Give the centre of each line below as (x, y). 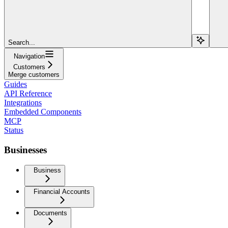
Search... (22, 42)
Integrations (23, 102)
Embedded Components (43, 111)
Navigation (29, 56)
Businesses (25, 150)
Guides (16, 84)
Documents (50, 213)
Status (14, 130)
